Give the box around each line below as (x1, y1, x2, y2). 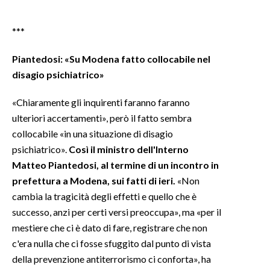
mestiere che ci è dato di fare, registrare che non (12, 221, 207, 233)
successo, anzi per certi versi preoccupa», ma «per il (12, 206, 221, 218)
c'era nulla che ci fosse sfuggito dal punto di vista (12, 237, 211, 249)
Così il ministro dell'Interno (69, 143, 189, 155)
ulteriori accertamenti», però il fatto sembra (12, 111, 192, 124)
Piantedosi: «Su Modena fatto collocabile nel (12, 52, 210, 64)
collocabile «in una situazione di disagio (12, 127, 173, 139)
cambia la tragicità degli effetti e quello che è (12, 190, 196, 202)
